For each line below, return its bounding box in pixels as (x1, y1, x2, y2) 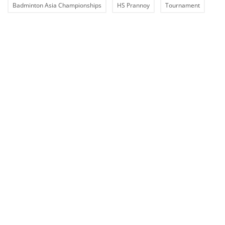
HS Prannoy (117, 1, 150, 10)
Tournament (165, 1, 200, 10)
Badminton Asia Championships (13, 1, 101, 10)
